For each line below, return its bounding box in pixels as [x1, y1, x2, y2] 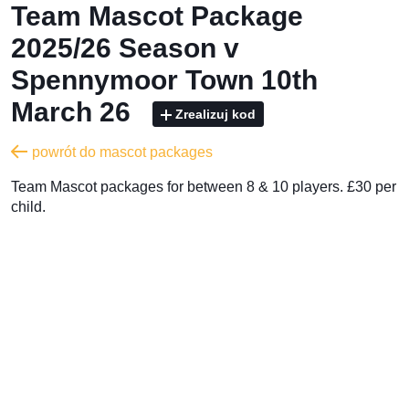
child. [11, 198, 46, 215]
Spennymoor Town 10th [11, 64, 318, 95]
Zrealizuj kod [175, 106, 256, 121]
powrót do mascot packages [32, 143, 213, 160]
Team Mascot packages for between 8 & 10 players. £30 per [11, 178, 396, 194]
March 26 [11, 96, 138, 127]
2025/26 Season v [11, 32, 239, 63]
